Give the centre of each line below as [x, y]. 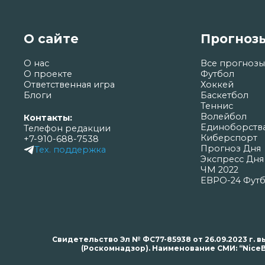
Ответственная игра [69, 85]
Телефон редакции [67, 129]
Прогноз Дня [230, 149]
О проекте [48, 74]
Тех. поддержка [70, 150]
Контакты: [48, 118]
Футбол [217, 74]
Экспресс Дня [232, 159]
